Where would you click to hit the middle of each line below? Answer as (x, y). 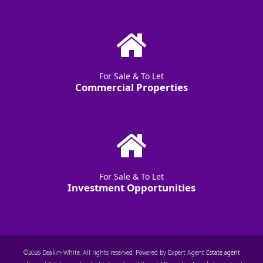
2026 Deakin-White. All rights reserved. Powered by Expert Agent (117, 253)
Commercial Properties (131, 87)
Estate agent (223, 253)
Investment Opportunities (131, 188)
